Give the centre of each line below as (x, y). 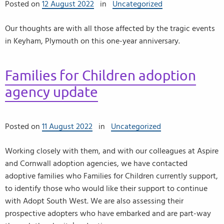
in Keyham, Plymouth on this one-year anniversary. (92, 41)
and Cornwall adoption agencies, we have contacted (96, 163)
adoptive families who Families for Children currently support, (111, 176)
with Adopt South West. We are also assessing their (94, 201)
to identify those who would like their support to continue (106, 188)
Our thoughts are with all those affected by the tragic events (110, 28)
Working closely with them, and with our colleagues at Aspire (112, 151)
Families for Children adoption (100, 76)
